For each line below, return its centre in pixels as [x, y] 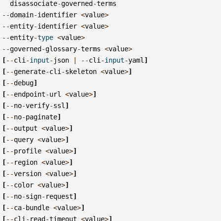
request [59, 196]
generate [30, 71]
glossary [61, 49]
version [28, 173]
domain [22, 15]
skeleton [81, 71]
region [26, 162]
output [26, 128]
